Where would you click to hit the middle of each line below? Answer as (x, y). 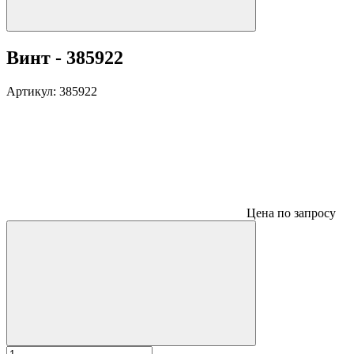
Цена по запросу (291, 213)
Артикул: (33, 91)
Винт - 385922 (65, 57)
